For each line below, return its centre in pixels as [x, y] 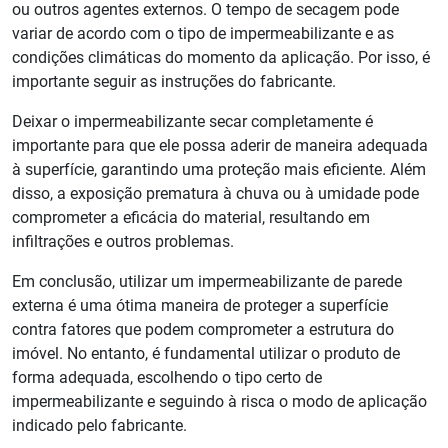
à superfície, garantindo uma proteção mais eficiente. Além [219, 170]
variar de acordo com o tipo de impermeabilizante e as [203, 34]
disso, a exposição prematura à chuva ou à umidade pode [215, 194]
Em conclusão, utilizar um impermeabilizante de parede [207, 282]
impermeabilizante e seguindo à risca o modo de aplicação [219, 402]
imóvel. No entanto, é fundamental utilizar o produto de [206, 354]
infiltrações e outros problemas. [123, 242]
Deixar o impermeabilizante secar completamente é [192, 122]
